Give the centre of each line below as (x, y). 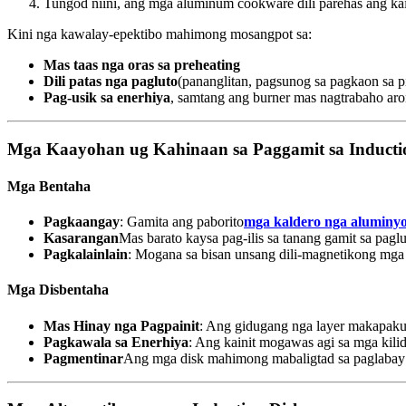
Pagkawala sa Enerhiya (116, 342)
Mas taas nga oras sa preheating (142, 64)
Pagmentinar (83, 358)
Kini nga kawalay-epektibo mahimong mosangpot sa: (159, 34)
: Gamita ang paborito (182, 222)
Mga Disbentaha (58, 290)
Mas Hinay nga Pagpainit (121, 325)
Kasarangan (81, 238)
